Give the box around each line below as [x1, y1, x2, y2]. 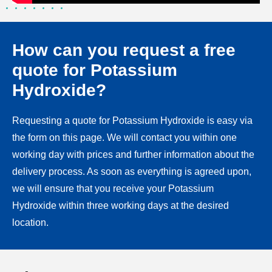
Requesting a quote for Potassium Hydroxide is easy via [12, 115, 253, 126]
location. [12, 217, 49, 228]
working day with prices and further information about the [12, 149, 254, 160]
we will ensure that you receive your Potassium [12, 183, 214, 194]
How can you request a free [12, 41, 236, 60]
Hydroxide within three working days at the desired [12, 200, 229, 211]
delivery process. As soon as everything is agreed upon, [12, 166, 251, 177]
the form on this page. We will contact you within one [12, 132, 237, 143]
